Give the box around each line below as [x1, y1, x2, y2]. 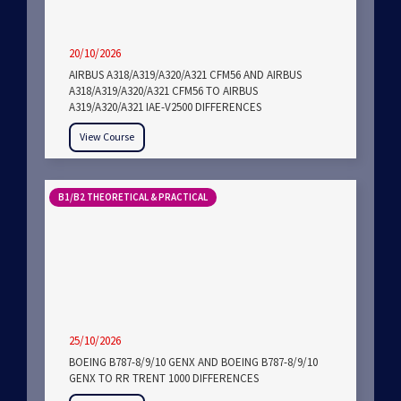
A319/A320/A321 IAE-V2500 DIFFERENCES [69, 99, 261, 115]
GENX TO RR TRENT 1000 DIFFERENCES [69, 371, 259, 387]
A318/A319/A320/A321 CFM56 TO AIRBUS [69, 83, 258, 99]
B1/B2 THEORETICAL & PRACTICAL [58, 191, 208, 204]
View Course [80, 130, 134, 144]
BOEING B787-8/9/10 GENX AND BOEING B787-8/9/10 [69, 354, 318, 371]
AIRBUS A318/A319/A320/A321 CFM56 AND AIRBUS [69, 67, 302, 83]
